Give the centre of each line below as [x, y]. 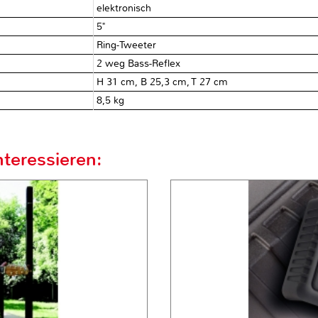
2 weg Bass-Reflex [139, 63]
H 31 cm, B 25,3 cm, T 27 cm [163, 82]
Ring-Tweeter [127, 45]
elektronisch [124, 8]
